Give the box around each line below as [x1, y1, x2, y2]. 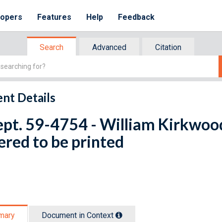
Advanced [92, 43, 126, 52]
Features [37, 12, 72, 22]
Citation [155, 43, 181, 52]
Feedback [118, 12, 155, 22]
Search [40, 43, 63, 52]
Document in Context [42, 210, 115, 220]
